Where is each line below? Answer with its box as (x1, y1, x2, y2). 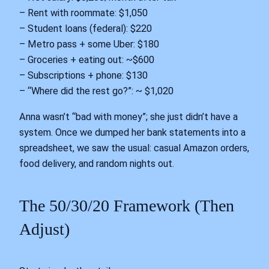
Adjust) (19, 220, 70, 239)
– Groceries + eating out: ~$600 (19, 54, 154, 66)
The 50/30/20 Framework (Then (19, 196, 234, 216)
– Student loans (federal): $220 (19, 23, 152, 35)
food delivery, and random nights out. (19, 157, 174, 169)
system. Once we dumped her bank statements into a (19, 126, 246, 138)
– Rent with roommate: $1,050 (19, 7, 148, 19)
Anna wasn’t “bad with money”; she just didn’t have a (19, 110, 238, 122)
